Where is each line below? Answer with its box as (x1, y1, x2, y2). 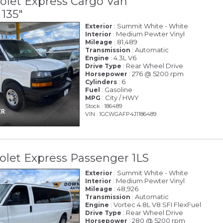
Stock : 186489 (85, 102, 122, 110)
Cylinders (85, 78, 117, 86)
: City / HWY (101, 93, 139, 102)
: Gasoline (100, 85, 133, 94)
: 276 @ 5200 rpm (127, 69, 184, 78)
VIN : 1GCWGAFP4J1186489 (85, 110, 157, 117)
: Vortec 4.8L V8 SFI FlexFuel (109, 201, 202, 209)
